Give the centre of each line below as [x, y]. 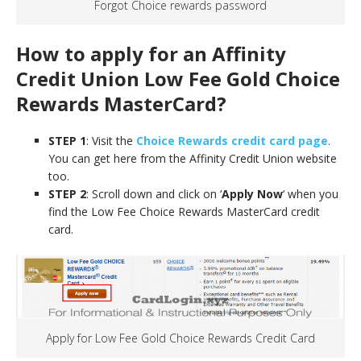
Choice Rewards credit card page [232, 141]
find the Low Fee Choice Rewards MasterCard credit [184, 212]
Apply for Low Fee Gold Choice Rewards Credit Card [180, 338]
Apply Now [252, 194]
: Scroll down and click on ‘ [154, 194]
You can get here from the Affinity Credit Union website [193, 159]
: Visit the [111, 141]
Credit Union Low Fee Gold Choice [178, 79]
